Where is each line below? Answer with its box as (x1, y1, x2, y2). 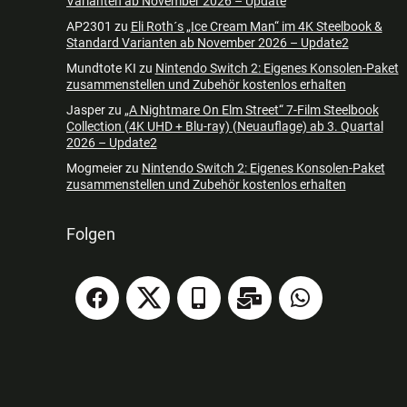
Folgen (65, 224, 115, 244)
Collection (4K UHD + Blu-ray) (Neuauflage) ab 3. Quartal (65, 119, 383, 134)
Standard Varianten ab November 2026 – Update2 (65, 35, 349, 51)
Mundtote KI (65, 61, 136, 76)
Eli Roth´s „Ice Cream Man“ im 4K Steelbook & (130, 19, 382, 35)
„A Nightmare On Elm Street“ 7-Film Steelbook (124, 103, 379, 118)
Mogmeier (65, 161, 123, 176)
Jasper (65, 103, 105, 118)
